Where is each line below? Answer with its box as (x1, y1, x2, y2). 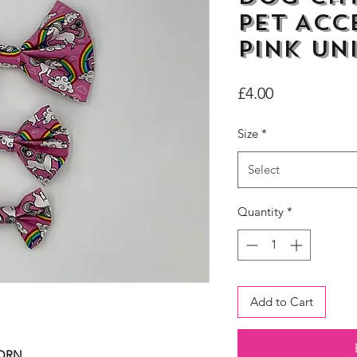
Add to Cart (249, 293, 313, 309)
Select (247, 162, 280, 177)
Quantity (237, 204, 284, 219)
